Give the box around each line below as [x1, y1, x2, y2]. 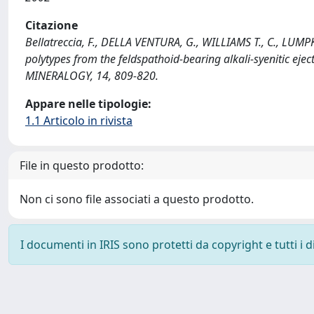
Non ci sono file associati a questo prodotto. [20, 191, 254, 207]
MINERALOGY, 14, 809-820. [25, 68, 158, 83]
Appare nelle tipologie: [25, 96, 151, 111]
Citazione [25, 18, 78, 33]
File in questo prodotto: [20, 158, 144, 173]
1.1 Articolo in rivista [25, 113, 132, 128]
